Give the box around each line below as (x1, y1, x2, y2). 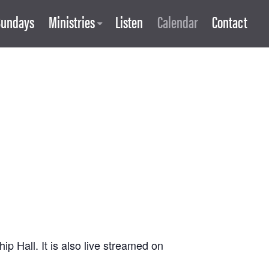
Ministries (48, 10, 95, 33)
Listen (115, 10, 144, 33)
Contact (212, 10, 248, 33)
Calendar (157, 10, 198, 33)
